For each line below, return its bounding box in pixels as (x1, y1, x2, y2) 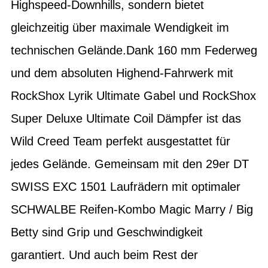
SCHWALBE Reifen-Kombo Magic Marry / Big (11, 202, 253, 216)
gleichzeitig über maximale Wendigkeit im (11, 20, 229, 34)
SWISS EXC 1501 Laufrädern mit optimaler (11, 179, 240, 193)
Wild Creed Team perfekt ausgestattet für (11, 134, 230, 148)
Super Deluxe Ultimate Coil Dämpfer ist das (11, 111, 241, 125)
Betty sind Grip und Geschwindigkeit (11, 225, 203, 239)
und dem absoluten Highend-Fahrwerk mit (11, 66, 233, 80)
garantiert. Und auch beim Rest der (11, 248, 198, 261)
